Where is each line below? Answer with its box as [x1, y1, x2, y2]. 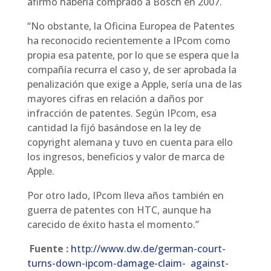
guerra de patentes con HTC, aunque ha [27, 203, 211, 217]
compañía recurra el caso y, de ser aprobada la [27, 63, 237, 76]
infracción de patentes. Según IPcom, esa [27, 106, 217, 120]
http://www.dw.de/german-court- [70, 242, 226, 255]
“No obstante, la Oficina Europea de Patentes [27, 19, 235, 33]
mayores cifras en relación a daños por [27, 92, 203, 105]
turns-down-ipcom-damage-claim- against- [27, 256, 229, 270]
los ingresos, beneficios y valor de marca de [27, 150, 224, 163]
